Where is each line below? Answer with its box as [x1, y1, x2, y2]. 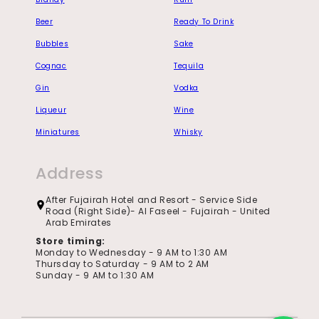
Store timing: [36, 235, 105, 248]
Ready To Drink [174, 16, 234, 28]
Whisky [174, 127, 203, 138]
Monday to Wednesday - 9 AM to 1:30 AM [36, 246, 228, 259]
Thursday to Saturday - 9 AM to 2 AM [36, 258, 209, 271]
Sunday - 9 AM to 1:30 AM [36, 269, 155, 282]
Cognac [36, 61, 67, 72]
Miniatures [36, 127, 80, 138]
